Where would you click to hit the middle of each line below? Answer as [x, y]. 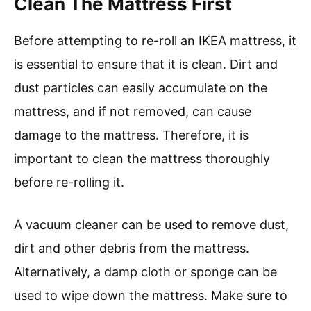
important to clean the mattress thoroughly [142, 159]
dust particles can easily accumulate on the [141, 88]
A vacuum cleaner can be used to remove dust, [151, 225]
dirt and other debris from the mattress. [132, 249]
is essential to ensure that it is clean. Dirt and [146, 65]
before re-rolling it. [69, 183]
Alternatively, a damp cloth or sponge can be [145, 272]
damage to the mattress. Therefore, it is [131, 135]
